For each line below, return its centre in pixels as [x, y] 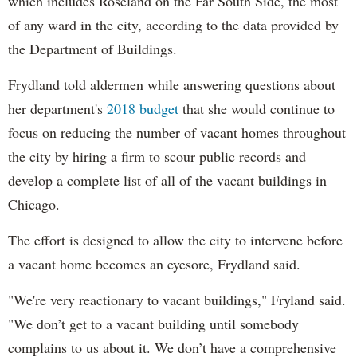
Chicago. [34, 204]
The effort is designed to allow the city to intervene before [175, 240]
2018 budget [143, 109]
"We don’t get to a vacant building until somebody [153, 324]
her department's [57, 109]
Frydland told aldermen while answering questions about [172, 85]
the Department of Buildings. [92, 49]
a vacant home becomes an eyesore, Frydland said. [154, 264]
